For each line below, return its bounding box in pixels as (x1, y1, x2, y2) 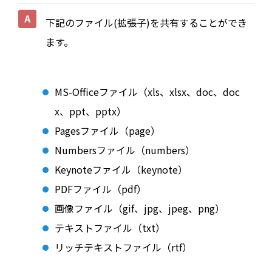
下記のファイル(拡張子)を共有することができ (46, 15, 247, 30)
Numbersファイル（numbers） (55, 143, 195, 157)
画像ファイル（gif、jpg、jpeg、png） (55, 201, 225, 216)
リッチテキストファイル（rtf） (55, 240, 192, 254)
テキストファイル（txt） (55, 220, 165, 235)
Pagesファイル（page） (55, 123, 160, 138)
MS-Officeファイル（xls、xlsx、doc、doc (55, 84, 240, 99)
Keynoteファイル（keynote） (55, 162, 188, 177)
